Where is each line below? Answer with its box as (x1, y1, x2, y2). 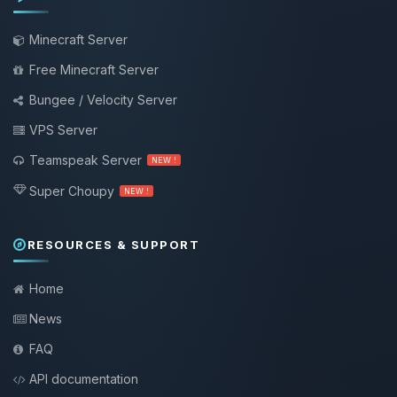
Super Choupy (29, 183, 114, 199)
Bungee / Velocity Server (29, 92, 177, 108)
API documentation (29, 371, 138, 387)
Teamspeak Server (29, 152, 142, 168)
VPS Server (29, 122, 97, 138)
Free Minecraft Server (29, 62, 159, 78)
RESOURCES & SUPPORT (27, 237, 199, 253)
